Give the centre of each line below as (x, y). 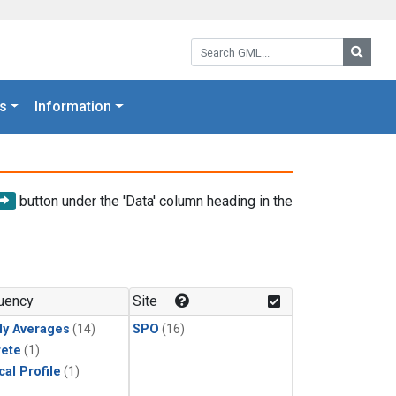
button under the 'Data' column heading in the (154, 201)
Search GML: (229, 44)
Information (73, 107)
